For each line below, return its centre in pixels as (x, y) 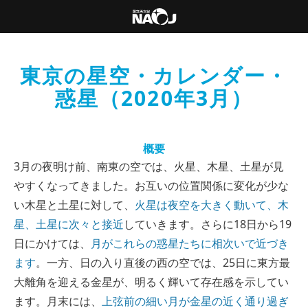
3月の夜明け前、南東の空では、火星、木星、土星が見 (149, 166)
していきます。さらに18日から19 (208, 224)
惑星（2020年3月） (154, 98)
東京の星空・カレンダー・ (154, 75)
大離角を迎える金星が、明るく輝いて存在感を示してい (151, 282)
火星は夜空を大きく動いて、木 (212, 205)
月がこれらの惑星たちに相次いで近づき (190, 243)
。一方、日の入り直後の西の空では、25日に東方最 (163, 263)
